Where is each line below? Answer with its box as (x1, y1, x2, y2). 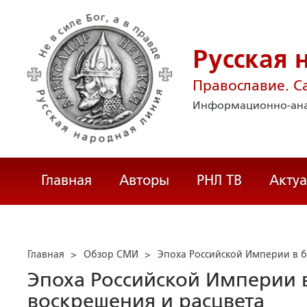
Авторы (119, 173, 169, 188)
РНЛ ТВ (197, 173, 242, 188)
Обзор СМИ (84, 249, 138, 260)
